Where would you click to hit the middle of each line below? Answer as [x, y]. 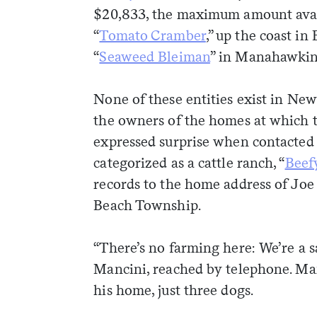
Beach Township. [147, 206]
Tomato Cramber [152, 36]
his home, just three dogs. [173, 290]
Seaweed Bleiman [155, 57]
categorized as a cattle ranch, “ [189, 163]
